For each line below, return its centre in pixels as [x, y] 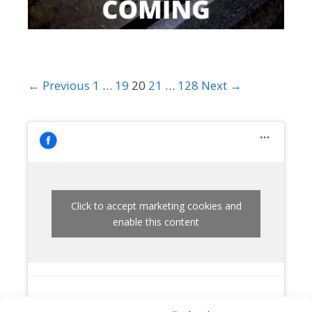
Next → [221, 85]
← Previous [59, 85]
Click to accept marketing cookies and [156, 206]
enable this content [156, 222]
